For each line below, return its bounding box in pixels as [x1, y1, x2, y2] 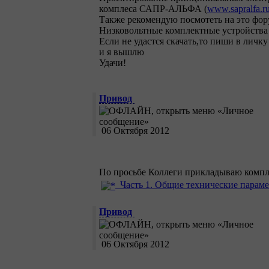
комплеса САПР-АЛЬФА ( [99, 4, 207, 14]
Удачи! [99, 58, 126, 68]
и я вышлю [99, 47, 144, 58]
